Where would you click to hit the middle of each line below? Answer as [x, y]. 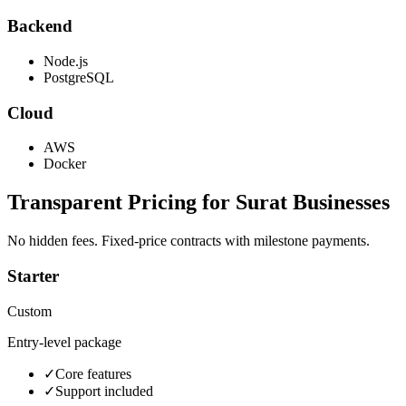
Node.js [66, 61]
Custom [29, 311]
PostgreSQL [79, 77]
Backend [40, 26]
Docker [65, 164]
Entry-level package [64, 342]
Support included [104, 391]
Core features [93, 373]
